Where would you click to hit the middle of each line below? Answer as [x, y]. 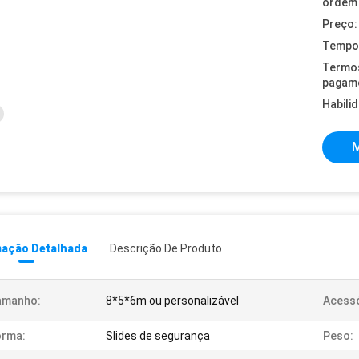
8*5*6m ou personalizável [172, 301]
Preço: [340, 24]
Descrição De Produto [166, 248]
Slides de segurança [158, 336]
